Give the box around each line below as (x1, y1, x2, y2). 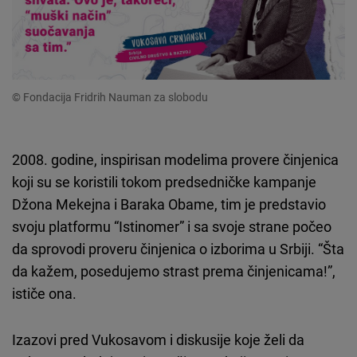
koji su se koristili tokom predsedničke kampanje (12, 172, 316, 192)
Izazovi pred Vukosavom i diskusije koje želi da (12, 330, 304, 350)
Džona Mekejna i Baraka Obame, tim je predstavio (12, 194, 326, 214)
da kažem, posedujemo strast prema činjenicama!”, (12, 261, 335, 281)
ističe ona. (12, 284, 76, 304)
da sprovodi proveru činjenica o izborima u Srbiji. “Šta (12, 239, 344, 259)
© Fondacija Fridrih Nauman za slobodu (12, 89, 208, 105)
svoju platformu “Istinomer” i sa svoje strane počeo (12, 217, 331, 237)
